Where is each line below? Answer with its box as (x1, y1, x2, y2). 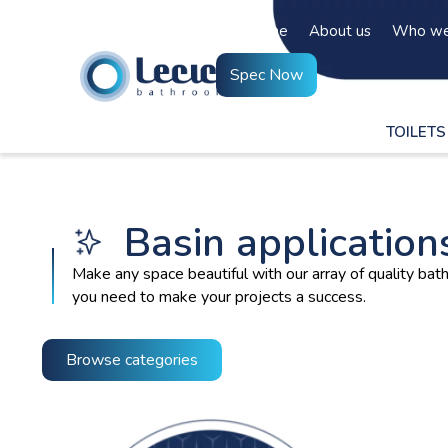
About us (309, 21, 372, 41)
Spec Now (230, 64, 304, 86)
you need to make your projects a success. (72, 286, 366, 308)
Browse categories (66, 349, 198, 371)
